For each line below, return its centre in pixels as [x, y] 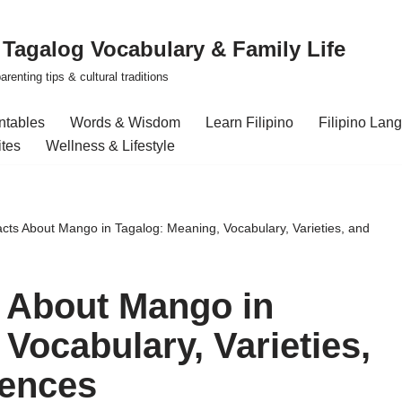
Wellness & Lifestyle [110, 146]
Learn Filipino [249, 122]
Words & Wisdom [125, 122]
